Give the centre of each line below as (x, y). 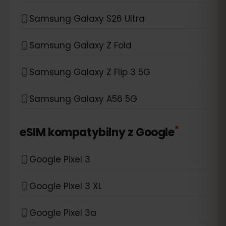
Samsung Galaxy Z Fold (80, 45)
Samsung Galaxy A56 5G (83, 99)
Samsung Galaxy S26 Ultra (87, 18)
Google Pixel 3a (63, 213)
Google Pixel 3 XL (66, 186)
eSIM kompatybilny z (77, 132)
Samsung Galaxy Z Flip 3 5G (90, 72)
